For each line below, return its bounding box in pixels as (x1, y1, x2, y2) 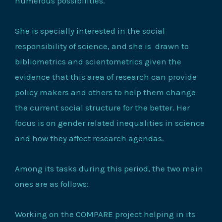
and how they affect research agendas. (15, 133, 164, 143)
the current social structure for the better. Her (15, 103, 190, 112)
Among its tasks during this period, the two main (15, 163, 203, 173)
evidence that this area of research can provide (15, 72, 197, 82)
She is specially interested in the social (15, 26, 165, 36)
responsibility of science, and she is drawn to (15, 41, 189, 51)
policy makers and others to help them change (15, 87, 196, 97)
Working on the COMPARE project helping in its (15, 209, 195, 219)
